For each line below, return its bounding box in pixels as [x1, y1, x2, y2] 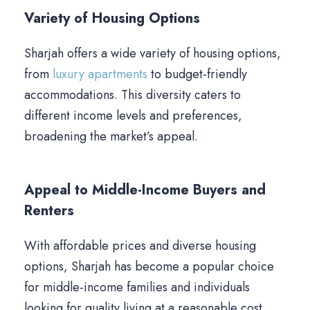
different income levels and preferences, [24, 107, 242, 125]
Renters [24, 201, 74, 221]
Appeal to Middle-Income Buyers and [24, 180, 266, 201]
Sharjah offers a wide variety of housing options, [24, 44, 281, 63]
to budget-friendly [147, 65, 247, 84]
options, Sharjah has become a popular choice [24, 257, 274, 276]
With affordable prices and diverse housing [24, 237, 256, 255]
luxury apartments [53, 65, 147, 84]
